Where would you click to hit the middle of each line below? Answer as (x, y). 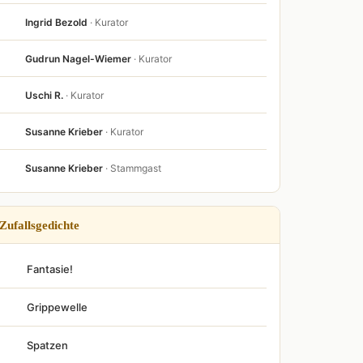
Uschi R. (44, 95)
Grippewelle (57, 307)
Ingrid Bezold (56, 22)
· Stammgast (133, 168)
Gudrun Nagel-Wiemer (78, 58)
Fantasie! (50, 269)
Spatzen (47, 345)
